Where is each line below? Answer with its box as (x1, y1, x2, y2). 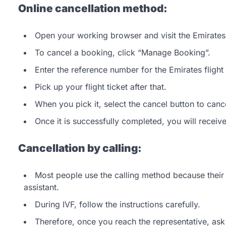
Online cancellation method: (16, 2, 167, 15)
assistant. (24, 182, 59, 192)
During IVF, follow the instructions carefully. (35, 199, 200, 209)
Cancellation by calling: (16, 141, 142, 154)
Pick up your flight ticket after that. (35, 81, 166, 92)
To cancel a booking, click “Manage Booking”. (35, 47, 210, 58)
